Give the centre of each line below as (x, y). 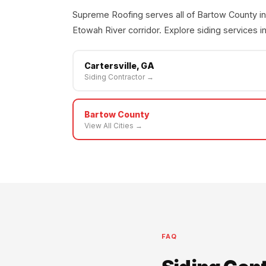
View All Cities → (113, 125)
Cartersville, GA (119, 65)
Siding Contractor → (119, 77)
